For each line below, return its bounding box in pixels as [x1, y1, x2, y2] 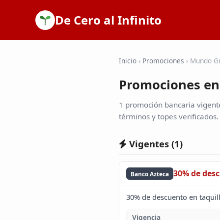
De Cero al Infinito [55, 11, 162, 28]
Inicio [119, 55, 137, 65]
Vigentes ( [127, 137, 174, 150]
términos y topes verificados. [119, 111, 219, 122]
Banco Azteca [131, 169, 169, 178]
